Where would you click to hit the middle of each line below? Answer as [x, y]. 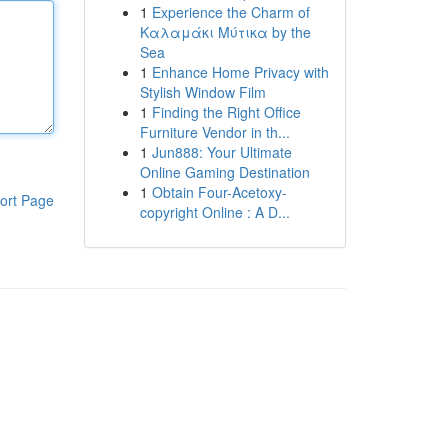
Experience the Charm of [230, 12]
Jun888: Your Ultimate [221, 152]
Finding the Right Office [226, 112]
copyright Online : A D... [214, 212]
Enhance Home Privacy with [240, 72]
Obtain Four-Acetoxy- [219, 192]
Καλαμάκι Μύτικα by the [225, 32]
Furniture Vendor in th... [214, 132]
